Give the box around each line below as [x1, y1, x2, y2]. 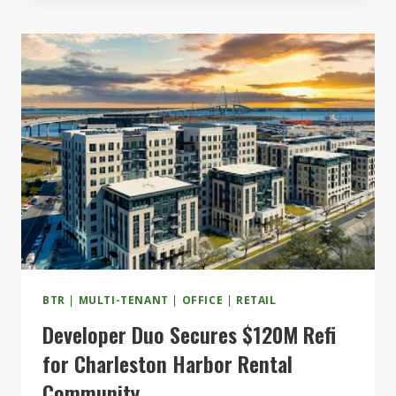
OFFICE [181, 292, 224, 307]
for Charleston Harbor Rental [42, 346, 293, 379]
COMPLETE [116, 36, 185, 54]
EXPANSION [116, 15, 192, 33]
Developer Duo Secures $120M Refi [42, 317, 336, 350]
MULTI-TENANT [78, 292, 169, 307]
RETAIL [235, 292, 277, 307]
